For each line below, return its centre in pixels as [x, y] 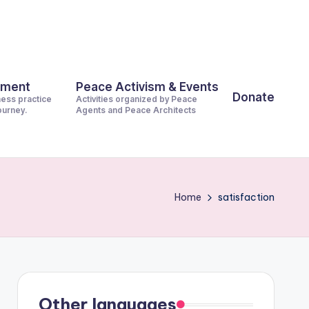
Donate [253, 97]
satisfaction [246, 197]
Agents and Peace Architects [136, 110]
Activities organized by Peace [137, 99]
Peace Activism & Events [147, 87]
